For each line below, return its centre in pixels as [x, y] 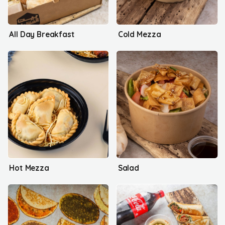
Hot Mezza [29, 168]
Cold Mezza [139, 34]
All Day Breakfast [42, 34]
